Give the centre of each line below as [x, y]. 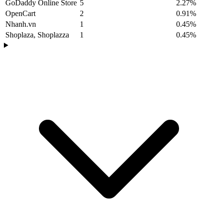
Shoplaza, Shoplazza [37, 35]
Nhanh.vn [21, 24]
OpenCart [20, 14]
